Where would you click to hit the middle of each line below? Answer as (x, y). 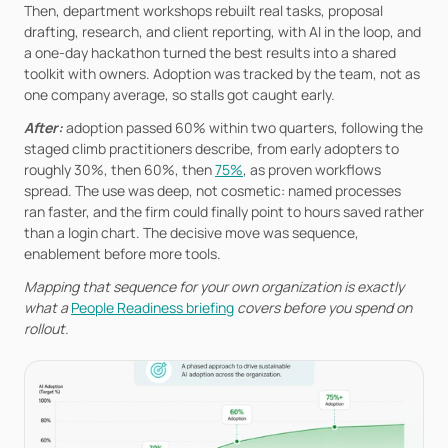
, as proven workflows (312, 169)
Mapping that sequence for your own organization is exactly (214, 286)
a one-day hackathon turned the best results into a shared (210, 52)
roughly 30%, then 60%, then (119, 169)
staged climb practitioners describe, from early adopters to (211, 148)
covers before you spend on (323, 307)
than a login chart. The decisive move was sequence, (191, 232)
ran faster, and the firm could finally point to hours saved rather (224, 211)
